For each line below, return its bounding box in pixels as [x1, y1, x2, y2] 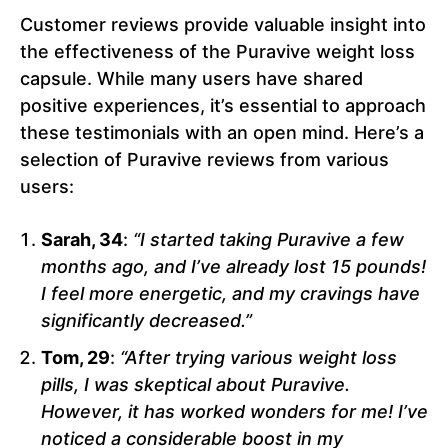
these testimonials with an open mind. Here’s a [20, 122, 424, 144]
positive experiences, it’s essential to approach [20, 95, 426, 117]
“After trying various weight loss [115, 347, 397, 369]
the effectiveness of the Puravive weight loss [20, 41, 415, 63]
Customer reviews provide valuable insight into [20, 14, 426, 36]
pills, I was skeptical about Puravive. [41, 374, 350, 396]
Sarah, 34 [41, 229, 123, 251]
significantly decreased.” [41, 310, 252, 332]
